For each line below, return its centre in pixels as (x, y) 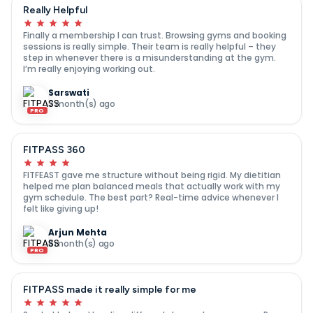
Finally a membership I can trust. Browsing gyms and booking (155, 35)
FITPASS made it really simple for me (110, 289)
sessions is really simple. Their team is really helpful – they (150, 46)
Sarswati (69, 92)
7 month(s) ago (82, 103)
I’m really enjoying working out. (89, 68)
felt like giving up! (61, 208)
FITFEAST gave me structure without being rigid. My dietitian (152, 175)
